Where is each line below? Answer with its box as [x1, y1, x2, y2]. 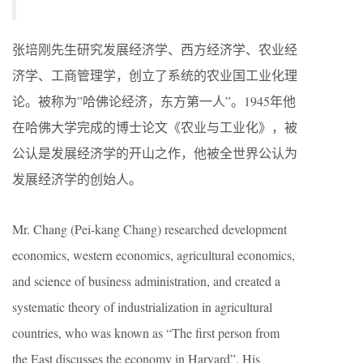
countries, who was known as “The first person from [12, 324, 280, 341]
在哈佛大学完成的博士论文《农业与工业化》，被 [12, 118, 297, 135]
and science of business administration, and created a [12, 272, 280, 289]
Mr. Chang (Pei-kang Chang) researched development [12, 220, 287, 237]
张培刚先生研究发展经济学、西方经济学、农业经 [12, 41, 297, 58]
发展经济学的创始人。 [12, 170, 142, 187]
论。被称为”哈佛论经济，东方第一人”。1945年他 [12, 92, 296, 109]
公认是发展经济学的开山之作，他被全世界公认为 [12, 144, 297, 161]
